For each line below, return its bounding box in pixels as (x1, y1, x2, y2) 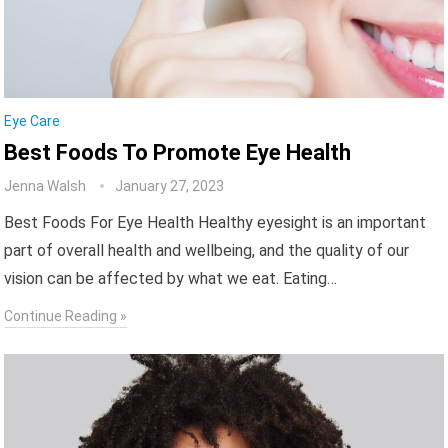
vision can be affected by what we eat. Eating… (4, 268, 338, 288)
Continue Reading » (4, 307, 128, 324)
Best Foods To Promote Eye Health (4, 139, 352, 165)
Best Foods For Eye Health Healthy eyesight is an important (4, 212, 427, 232)
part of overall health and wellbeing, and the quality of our (4, 240, 410, 260)
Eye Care (4, 112, 61, 129)
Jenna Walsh (4, 177, 87, 194)
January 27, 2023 (115, 177, 225, 194)
